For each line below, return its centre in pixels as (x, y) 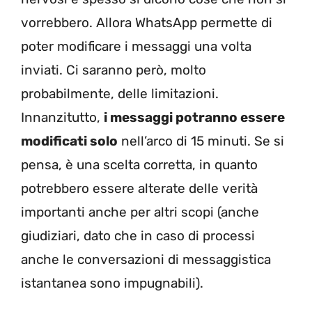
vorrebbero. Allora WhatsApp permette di (147, 23)
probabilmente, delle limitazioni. (120, 94)
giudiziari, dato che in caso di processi (138, 236)
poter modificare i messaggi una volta (136, 47)
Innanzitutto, (62, 118)
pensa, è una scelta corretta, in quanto (139, 165)
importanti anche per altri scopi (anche (140, 212)
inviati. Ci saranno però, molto (114, 70)
